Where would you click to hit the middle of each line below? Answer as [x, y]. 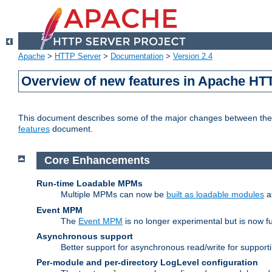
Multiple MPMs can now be [114, 194]
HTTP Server [78, 56]
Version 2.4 [193, 56]
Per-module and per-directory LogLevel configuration [147, 262]
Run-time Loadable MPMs [90, 183]
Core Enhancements [97, 161]
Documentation [137, 56]
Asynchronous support [85, 236]
